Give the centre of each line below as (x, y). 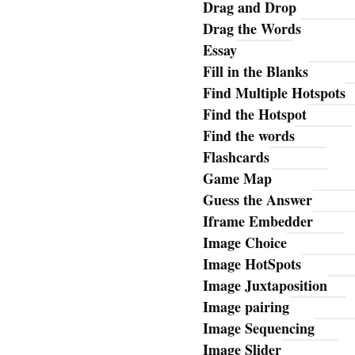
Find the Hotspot (254, 115)
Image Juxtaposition (265, 286)
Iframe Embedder (258, 221)
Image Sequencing (258, 328)
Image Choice (244, 243)
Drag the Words (252, 29)
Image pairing (246, 307)
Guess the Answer (257, 200)
